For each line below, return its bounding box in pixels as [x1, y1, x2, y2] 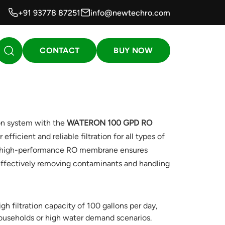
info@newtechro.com [90, 8, 170, 18]
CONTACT [40, 46, 80, 56]
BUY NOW [114, 46, 153, 56]
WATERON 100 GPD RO [66, 118, 152, 128]
